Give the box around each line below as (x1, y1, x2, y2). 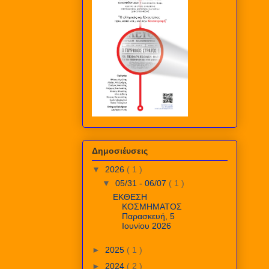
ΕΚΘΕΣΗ (112, 192, 147, 202)
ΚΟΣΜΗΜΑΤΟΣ (121, 201, 182, 211)
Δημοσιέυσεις (92, 145, 148, 156)
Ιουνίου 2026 (121, 220, 171, 231)
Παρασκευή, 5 (121, 211, 175, 221)
